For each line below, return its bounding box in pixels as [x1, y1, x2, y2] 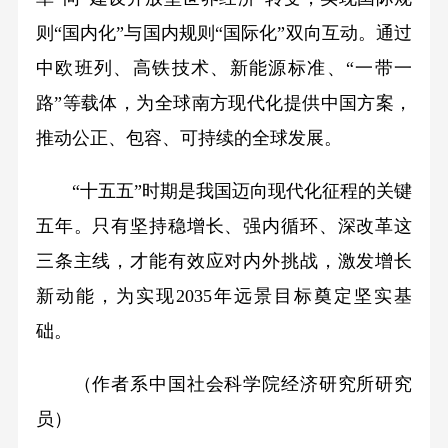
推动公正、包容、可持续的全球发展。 [35, 128, 342, 149]
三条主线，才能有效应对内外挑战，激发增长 [35, 251, 413, 272]
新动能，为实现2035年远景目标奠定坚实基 [35, 286, 413, 307]
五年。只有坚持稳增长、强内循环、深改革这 [35, 216, 413, 237]
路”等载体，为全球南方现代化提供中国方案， [35, 93, 413, 114]
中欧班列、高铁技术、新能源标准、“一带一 [35, 58, 413, 79]
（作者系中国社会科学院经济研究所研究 [35, 374, 413, 395]
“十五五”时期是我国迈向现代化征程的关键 [35, 181, 413, 202]
